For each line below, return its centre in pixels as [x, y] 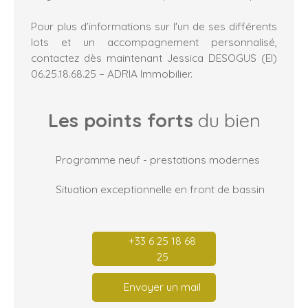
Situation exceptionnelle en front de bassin [160, 189]
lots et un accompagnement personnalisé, [154, 42]
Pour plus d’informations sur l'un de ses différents [154, 26]
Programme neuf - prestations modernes [158, 159]
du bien [227, 120]
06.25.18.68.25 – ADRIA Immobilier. [112, 73]
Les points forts [120, 120]
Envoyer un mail [162, 287]
